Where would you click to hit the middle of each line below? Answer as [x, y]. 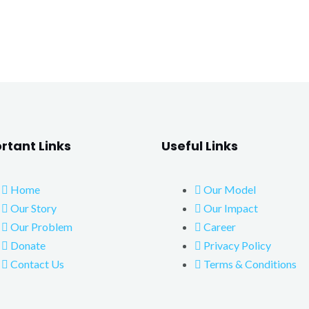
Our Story [33, 208]
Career [220, 226]
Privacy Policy [237, 245]
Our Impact [231, 208]
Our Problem [41, 226]
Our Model [230, 189]
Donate [28, 245]
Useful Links [200, 146]
